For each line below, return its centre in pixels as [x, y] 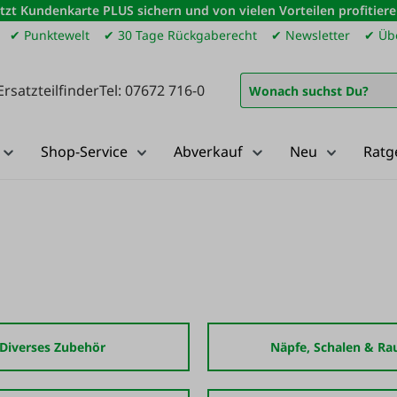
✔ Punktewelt [50, 35]
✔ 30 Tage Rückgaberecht [181, 35]
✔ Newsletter [311, 35]
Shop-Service [84, 152]
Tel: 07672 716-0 [152, 90]
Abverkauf [208, 152]
